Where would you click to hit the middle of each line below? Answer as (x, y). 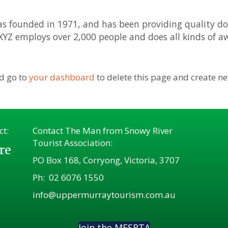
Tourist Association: (73, 143)
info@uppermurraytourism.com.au (104, 195)
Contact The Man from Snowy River (103, 131)
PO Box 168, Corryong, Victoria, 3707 (106, 160)
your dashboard (62, 77)
